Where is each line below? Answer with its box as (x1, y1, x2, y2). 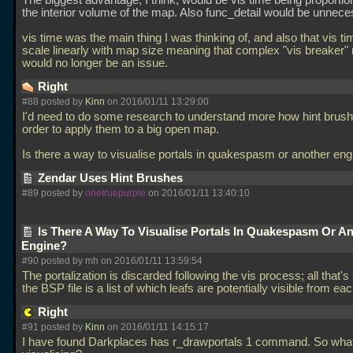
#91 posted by (22, 321, 85, 333)
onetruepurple (85, 188, 146, 199)
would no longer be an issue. (22, 57, 171, 69)
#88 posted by (22, 96, 85, 107)
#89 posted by (22, 188, 85, 199)
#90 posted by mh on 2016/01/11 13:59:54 (22, 255, 203, 266)
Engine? (21, 240, 70, 252)
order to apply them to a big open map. (22, 123, 219, 136)
